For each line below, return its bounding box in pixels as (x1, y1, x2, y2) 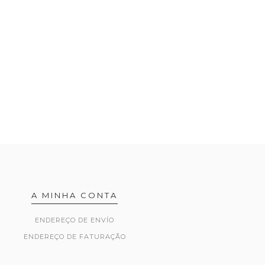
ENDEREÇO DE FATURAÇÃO (23, 232, 126, 241)
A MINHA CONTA (31, 190, 118, 200)
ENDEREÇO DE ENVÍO (35, 216, 114, 224)
